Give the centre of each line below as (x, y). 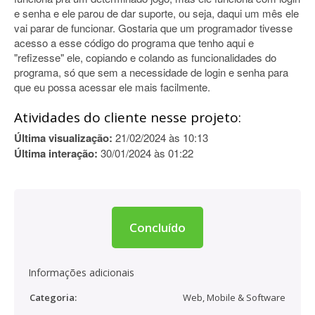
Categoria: (53, 297)
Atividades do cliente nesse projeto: (128, 117)
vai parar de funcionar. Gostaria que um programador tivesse (153, 28)
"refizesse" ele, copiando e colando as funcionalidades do (145, 57)
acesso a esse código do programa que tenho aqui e (134, 43)
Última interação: (56, 153)
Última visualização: (63, 138)
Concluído (157, 227)
